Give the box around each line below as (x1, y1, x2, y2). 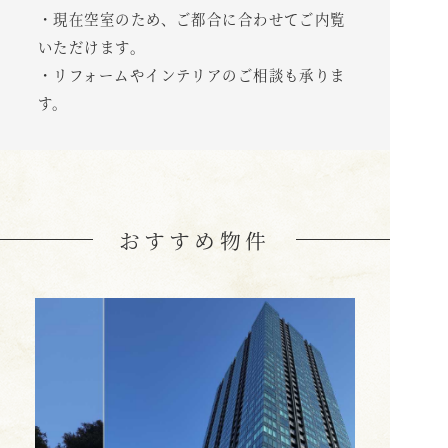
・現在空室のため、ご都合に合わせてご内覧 (38, 8, 346, 29)
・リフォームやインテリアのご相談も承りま (38, 64, 346, 85)
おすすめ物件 (119, 225, 270, 255)
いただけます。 (38, 36, 146, 57)
